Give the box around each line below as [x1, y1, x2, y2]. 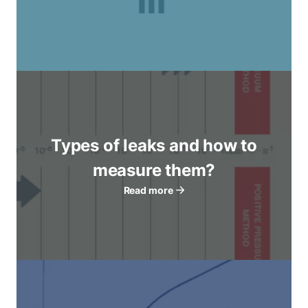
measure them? [92, 160, 216, 181]
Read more [123, 184, 173, 197]
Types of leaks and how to [51, 135, 257, 156]
